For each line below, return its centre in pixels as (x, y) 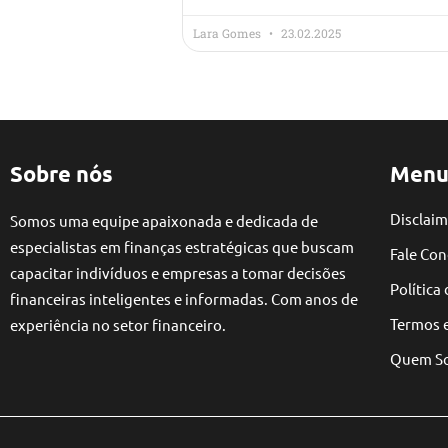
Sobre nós (61, 173)
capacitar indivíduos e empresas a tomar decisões (178, 272)
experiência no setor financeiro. (119, 324)
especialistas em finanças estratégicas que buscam (182, 246)
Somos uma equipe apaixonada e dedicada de (164, 220)
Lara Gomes (228, 32)
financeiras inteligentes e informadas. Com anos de (184, 298)
